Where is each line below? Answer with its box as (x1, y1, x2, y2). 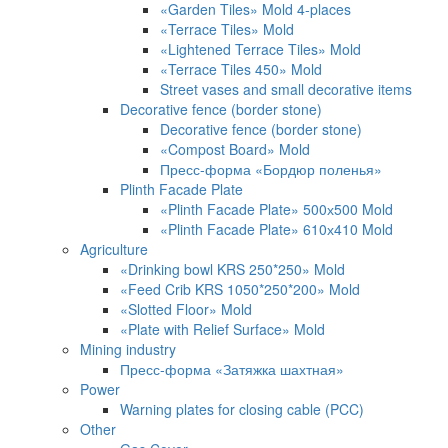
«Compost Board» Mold (160, 139, 310, 160)
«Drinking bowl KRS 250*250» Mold (120, 259, 345, 280)
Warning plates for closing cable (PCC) (120, 399, 364, 420)
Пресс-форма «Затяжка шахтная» (120, 359, 344, 380)
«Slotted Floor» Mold (120, 299, 252, 320)
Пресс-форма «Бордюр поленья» (160, 159, 382, 180)
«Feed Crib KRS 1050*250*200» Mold (120, 279, 360, 300)
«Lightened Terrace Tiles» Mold (160, 39, 361, 60)
